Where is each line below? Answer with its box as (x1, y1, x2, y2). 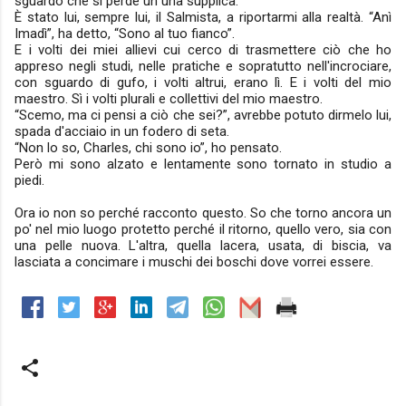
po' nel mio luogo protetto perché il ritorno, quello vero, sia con (14, 221, 391, 237)
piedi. (14, 172, 44, 188)
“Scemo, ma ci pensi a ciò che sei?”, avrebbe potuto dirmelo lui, (14, 107, 391, 123)
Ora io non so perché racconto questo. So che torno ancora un (14, 205, 391, 221)
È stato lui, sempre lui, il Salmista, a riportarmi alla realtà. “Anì (14, 9, 391, 25)
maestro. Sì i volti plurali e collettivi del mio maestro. (14, 91, 323, 107)
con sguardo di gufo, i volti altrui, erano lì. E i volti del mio (14, 74, 391, 91)
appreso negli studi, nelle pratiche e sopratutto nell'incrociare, (14, 58, 391, 74)
